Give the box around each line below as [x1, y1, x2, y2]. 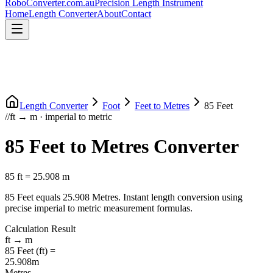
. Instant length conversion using [118, 191, 243, 202]
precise [5, 202, 32, 213]
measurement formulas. [101, 202, 193, 213]
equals [34, 191, 63, 202]
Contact [121, 9, 151, 19]
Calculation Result [5, 223, 76, 234]
